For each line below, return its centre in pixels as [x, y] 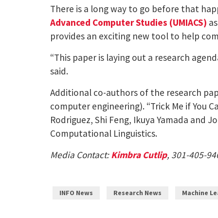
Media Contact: [81, 154]
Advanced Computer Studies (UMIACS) [129, 22]
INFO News [76, 193]
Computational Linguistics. [104, 133]
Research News [138, 193]
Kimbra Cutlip [139, 154]
